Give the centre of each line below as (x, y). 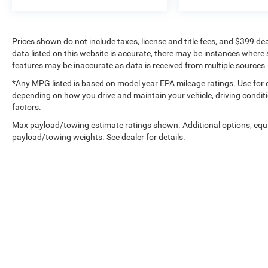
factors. (27, 107)
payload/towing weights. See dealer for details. (99, 137)
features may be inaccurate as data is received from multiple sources (138, 65)
